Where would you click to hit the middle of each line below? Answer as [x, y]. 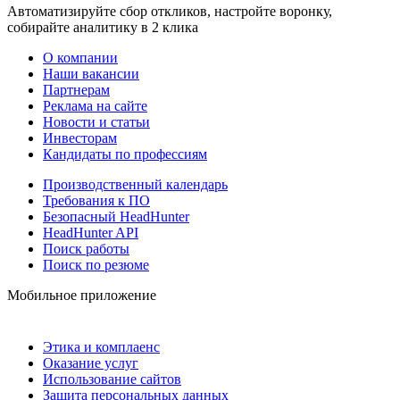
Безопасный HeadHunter [116, 216]
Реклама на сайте [95, 105]
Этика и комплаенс [101, 346]
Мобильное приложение [82, 295]
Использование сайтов [112, 379]
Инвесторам [80, 137]
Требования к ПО [96, 200]
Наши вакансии [91, 73]
